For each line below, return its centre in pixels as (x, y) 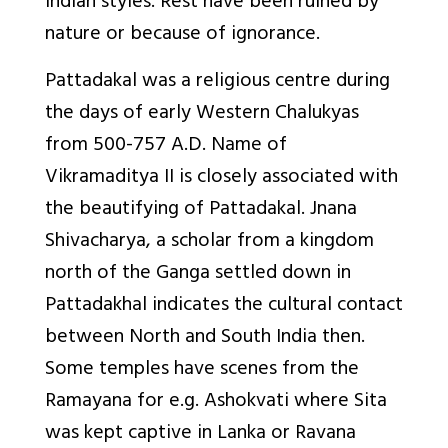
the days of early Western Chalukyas (202, 115)
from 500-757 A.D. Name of (166, 147)
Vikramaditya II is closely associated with (221, 179)
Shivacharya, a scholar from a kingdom (209, 243)
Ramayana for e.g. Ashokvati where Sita (216, 403)
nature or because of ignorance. (182, 36)
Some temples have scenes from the (202, 371)
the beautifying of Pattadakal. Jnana (201, 211)
